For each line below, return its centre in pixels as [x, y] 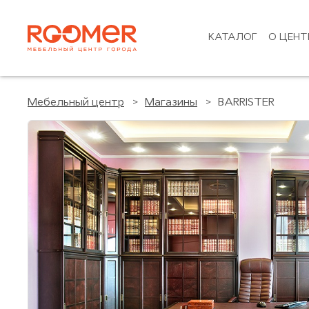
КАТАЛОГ [232, 38]
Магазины [171, 103]
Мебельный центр [76, 103]
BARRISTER [246, 103]
